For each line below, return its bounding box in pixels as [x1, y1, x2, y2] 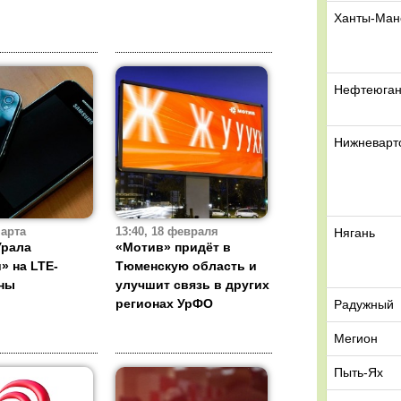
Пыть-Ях [334, 365, 383, 380]
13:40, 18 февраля [115, 226, 218, 239]
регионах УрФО [115, 296, 213, 311]
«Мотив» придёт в [115, 240, 231, 255]
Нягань [334, 226, 375, 240]
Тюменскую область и [115, 259, 257, 274]
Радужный [334, 297, 394, 311]
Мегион [334, 331, 378, 346]
